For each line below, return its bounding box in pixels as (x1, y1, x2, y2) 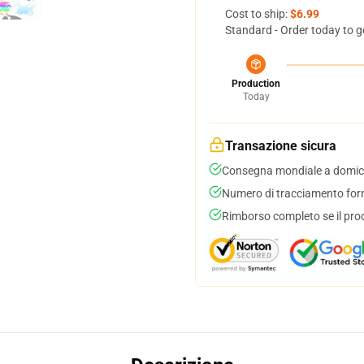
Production (232, 78, 280, 89)
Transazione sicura (225, 138, 336, 154)
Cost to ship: (225, 7, 290, 20)
